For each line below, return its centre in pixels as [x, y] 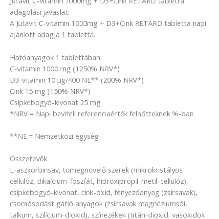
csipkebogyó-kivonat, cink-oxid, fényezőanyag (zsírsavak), [104, 192]
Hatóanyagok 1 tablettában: [56, 57]
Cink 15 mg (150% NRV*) [50, 91]
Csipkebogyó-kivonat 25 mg [55, 102]
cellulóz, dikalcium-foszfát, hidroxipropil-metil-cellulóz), [99, 181]
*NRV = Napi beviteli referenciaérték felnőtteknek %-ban [102, 113]
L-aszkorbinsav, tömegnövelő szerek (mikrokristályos [96, 170]
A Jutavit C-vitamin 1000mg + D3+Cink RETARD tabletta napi [108, 23]
